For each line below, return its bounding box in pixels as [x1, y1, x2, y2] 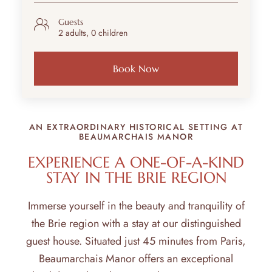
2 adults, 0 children [58, 26, 127, 39]
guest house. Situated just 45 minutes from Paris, [26, 233, 246, 250]
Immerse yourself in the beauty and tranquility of [27, 198, 245, 214]
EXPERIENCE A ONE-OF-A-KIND [28, 153, 244, 172]
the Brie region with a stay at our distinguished [31, 216, 241, 232]
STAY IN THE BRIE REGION [46, 168, 226, 188]
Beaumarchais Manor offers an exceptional [39, 251, 233, 267]
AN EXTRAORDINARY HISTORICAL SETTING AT [29, 121, 243, 134]
